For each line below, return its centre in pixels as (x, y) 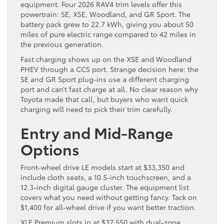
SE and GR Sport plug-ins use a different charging (105, 79)
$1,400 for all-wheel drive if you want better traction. (108, 207)
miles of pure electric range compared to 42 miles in (108, 34)
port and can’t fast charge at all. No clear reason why (109, 89)
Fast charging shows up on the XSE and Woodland (106, 59)
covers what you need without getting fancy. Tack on (109, 197)
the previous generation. (62, 44)
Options (50, 149)
